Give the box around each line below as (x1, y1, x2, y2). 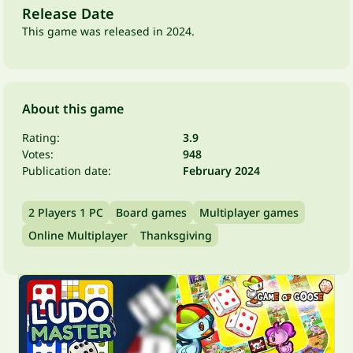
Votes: (22, 147, 54, 162)
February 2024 (183, 163, 260, 178)
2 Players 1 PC (28, 205, 103, 220)
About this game (22, 100, 124, 117)
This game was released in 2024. (22, 24, 195, 39)
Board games (116, 205, 187, 220)
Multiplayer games (199, 205, 299, 220)
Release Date (22, 4, 114, 23)
